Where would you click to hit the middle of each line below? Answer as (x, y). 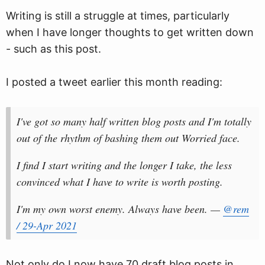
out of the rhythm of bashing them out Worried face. (128, 138)
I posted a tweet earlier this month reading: (114, 82)
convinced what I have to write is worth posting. (120, 182)
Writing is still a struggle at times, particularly (118, 16)
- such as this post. (54, 49)
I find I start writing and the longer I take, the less (124, 165)
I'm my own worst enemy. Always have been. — (120, 209)
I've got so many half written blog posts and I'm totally (134, 121)
